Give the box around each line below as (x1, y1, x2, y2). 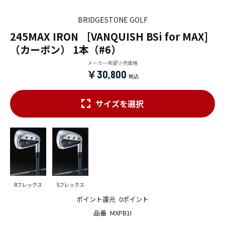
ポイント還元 (76, 194, 116, 204)
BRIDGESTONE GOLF (77, 14, 148, 25)
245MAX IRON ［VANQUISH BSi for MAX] (10, 29, 208, 44)
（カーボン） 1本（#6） (10, 42, 121, 57)
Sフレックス (56, 180, 84, 188)
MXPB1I (109, 207, 132, 217)
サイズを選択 (95, 97, 144, 109)
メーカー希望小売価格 (87, 58, 138, 66)
